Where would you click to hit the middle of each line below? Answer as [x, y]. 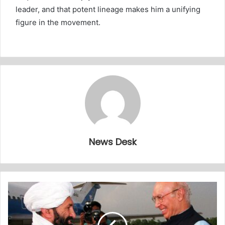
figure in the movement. [58, 22]
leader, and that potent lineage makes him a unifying [108, 9]
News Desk [113, 142]
